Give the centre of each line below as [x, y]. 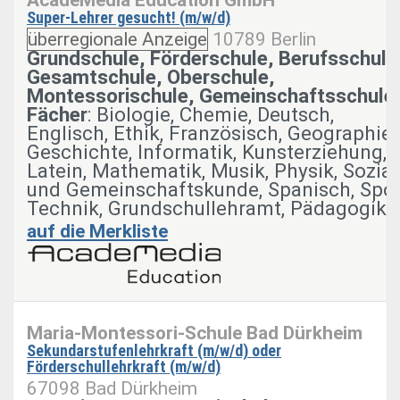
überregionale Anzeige [117, 39]
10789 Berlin [264, 39]
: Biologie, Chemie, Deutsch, [211, 114]
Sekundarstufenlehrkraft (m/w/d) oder [154, 350]
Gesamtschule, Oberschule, [150, 76]
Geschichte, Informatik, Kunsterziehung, [207, 151]
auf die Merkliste [97, 231]
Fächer [57, 114]
